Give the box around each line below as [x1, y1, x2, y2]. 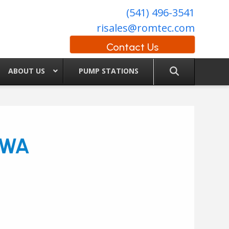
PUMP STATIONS [78, 66, 139, 76]
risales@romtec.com [96, 21, 195, 35]
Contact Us [106, 41, 158, 53]
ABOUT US [8, 66, 45, 76]
